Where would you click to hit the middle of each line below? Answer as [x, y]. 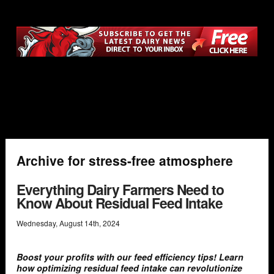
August [71, 223]
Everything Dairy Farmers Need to [120, 189]
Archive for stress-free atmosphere [125, 161]
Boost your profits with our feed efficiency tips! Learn [130, 257]
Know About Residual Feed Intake [120, 202]
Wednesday [36, 223]
